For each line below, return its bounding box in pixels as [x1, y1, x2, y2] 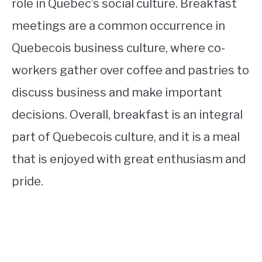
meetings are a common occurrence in [12, 19, 225, 33]
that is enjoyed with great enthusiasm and [12, 152, 246, 167]
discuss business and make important [12, 85, 222, 100]
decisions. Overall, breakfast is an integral [12, 108, 243, 122]
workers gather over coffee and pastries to [12, 63, 249, 78]
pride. [12, 174, 43, 189]
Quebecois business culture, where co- [12, 41, 225, 56]
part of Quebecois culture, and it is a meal [12, 130, 240, 144]
